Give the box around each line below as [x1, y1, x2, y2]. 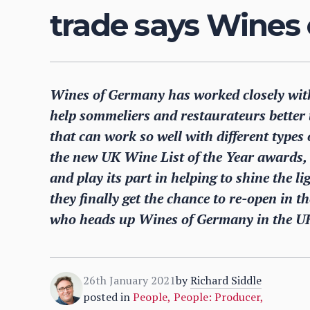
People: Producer [174, 289, 260, 304]
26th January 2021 [83, 273, 176, 288]
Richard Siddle [190, 273, 262, 288]
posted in [83, 289, 130, 304]
